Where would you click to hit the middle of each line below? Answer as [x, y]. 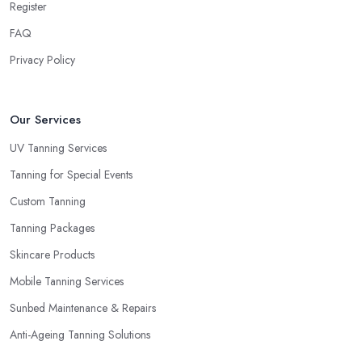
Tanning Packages [52, 227]
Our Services [45, 119]
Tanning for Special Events [71, 174]
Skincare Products [52, 254]
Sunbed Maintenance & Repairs [83, 307]
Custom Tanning [48, 201]
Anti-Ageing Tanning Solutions [80, 334]
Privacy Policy [42, 59]
